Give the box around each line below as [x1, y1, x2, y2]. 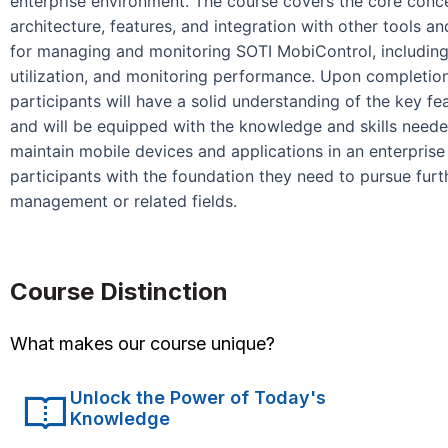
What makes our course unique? [10, 332, 275, 354]
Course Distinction [10, 276, 228, 306]
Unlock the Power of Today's [70, 386, 326, 408]
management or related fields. [10, 190, 237, 211]
